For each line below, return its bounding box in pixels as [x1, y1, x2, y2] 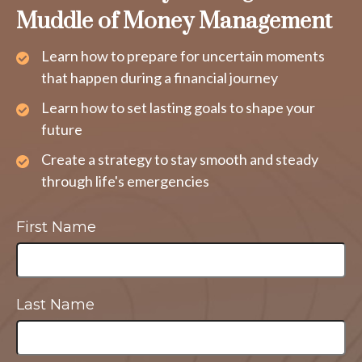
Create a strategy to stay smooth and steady [41, 150, 318, 169]
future [41, 120, 82, 139]
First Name [16, 218, 96, 237]
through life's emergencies [41, 172, 209, 191]
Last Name [16, 296, 95, 314]
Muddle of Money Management [16, 7, 332, 36]
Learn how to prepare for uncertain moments [41, 47, 325, 65]
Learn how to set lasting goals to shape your [41, 99, 315, 117]
